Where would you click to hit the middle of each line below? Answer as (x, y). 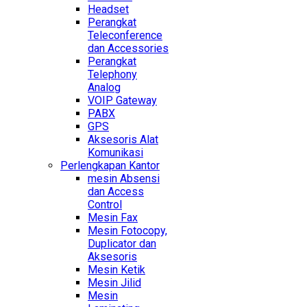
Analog (104, 88)
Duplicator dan (122, 244)
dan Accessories (128, 49)
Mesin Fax (113, 218)
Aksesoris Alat (123, 140)
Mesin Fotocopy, (127, 231)
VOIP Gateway (122, 101)
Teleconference (125, 36)
